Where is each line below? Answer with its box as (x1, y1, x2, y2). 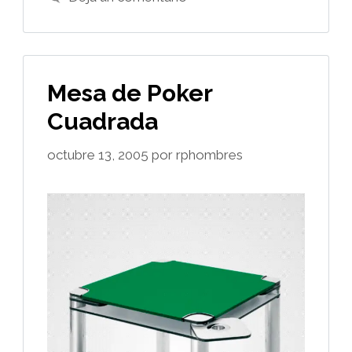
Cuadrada (47, 108, 158, 136)
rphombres (176, 146, 243, 163)
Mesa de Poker (47, 79, 212, 108)
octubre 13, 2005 (47, 146, 148, 163)
